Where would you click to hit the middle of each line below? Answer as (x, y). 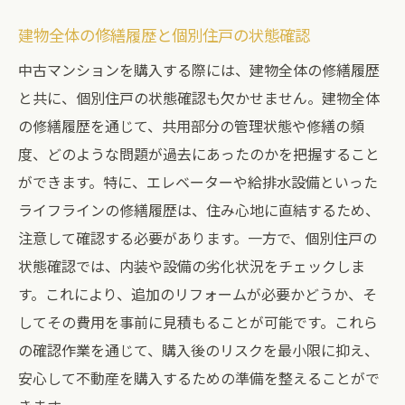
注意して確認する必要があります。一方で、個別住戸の (198, 238)
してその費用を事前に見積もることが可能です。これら (198, 322)
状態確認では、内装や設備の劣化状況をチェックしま (192, 266)
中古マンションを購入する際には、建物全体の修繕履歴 (199, 70)
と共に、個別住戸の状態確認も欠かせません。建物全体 (199, 98)
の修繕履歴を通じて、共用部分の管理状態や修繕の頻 (191, 126)
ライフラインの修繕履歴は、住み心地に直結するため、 (199, 210)
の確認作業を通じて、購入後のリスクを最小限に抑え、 (198, 350)
